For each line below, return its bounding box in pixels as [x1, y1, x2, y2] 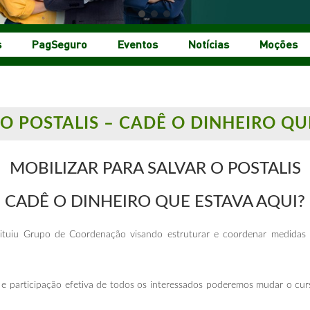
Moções [259, 36, 298, 51]
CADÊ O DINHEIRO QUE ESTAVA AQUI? [5, 193, 305, 210]
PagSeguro [32, 36, 87, 51]
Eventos [118, 36, 158, 51]
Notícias [188, 36, 229, 51]
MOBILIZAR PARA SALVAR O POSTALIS [9, 160, 301, 177]
